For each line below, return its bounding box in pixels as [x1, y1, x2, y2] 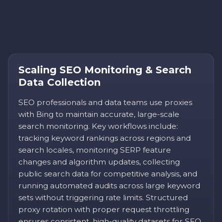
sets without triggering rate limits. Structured [18, 193, 188, 203]
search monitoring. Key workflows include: [18, 121, 178, 131]
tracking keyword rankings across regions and [18, 133, 191, 143]
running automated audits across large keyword [18, 181, 200, 191]
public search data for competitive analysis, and [18, 169, 197, 179]
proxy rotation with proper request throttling [18, 205, 189, 215]
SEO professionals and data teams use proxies [18, 98, 192, 108]
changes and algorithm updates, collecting [18, 157, 180, 167]
